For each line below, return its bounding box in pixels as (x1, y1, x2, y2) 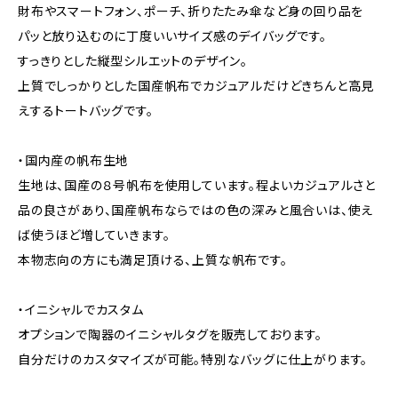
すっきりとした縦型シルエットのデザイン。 (18, 53, 248, 68)
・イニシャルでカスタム (18, 302, 144, 317)
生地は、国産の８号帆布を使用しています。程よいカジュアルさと (18, 178, 376, 193)
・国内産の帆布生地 (18, 153, 130, 168)
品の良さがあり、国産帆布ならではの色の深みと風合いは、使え (18, 203, 374, 218)
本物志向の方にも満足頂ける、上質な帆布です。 (18, 252, 288, 267)
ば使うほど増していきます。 (18, 227, 171, 243)
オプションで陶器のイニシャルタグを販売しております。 (18, 327, 322, 342)
